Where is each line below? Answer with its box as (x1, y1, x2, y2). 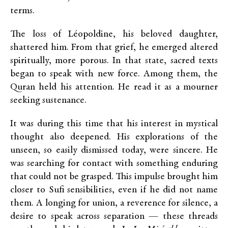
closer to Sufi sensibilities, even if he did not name (10, 185, 218, 195)
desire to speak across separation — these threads (10, 212, 218, 221)
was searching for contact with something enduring (10, 159, 218, 168)
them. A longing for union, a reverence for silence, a (10, 198, 218, 208)
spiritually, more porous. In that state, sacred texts (10, 56, 218, 66)
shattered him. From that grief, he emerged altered (10, 43, 218, 52)
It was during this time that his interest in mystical (10, 119, 218, 129)
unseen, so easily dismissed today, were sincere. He (10, 146, 218, 155)
